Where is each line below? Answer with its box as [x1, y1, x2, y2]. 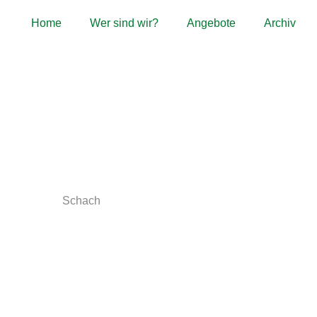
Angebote [187, 17, 236, 29]
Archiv [264, 17, 296, 29]
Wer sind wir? [90, 17, 158, 29]
